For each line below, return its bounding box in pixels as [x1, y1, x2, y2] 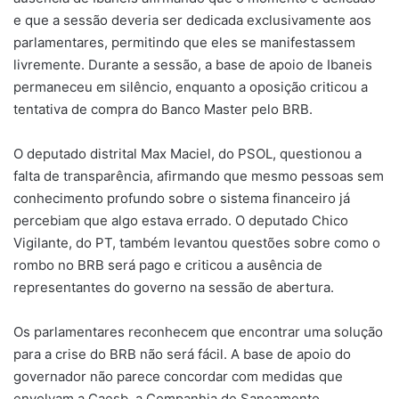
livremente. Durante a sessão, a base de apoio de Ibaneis [13, 56, 372, 73]
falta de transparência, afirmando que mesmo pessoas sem [13, 167, 384, 184]
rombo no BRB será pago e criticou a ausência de [13, 256, 322, 273]
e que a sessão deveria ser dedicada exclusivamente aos [13, 12, 371, 28]
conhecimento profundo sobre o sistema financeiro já [13, 190, 350, 207]
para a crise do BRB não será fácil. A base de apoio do [13, 346, 351, 362]
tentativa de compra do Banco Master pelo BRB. [13, 101, 313, 118]
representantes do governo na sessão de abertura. [13, 279, 334, 296]
